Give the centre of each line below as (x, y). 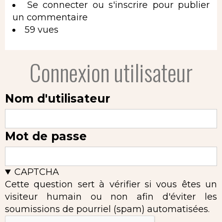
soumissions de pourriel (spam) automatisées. (107, 209)
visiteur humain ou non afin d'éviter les (111, 197)
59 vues (42, 30)
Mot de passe (46, 137)
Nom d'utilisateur (57, 99)
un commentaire (50, 18)
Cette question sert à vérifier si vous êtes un (111, 185)
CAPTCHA (37, 172)
